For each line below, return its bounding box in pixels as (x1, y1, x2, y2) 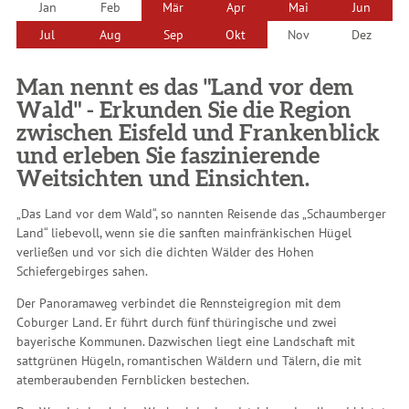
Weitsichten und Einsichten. (16, 167, 309, 191)
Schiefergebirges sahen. (16, 263, 148, 280)
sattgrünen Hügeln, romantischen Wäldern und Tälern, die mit (16, 352, 362, 370)
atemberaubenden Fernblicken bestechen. (16, 372, 249, 389)
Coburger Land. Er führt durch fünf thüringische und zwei (16, 314, 337, 331)
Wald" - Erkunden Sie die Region (16, 99, 351, 122)
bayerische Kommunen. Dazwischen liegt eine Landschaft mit (16, 333, 355, 351)
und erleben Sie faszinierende (16, 144, 320, 168)
